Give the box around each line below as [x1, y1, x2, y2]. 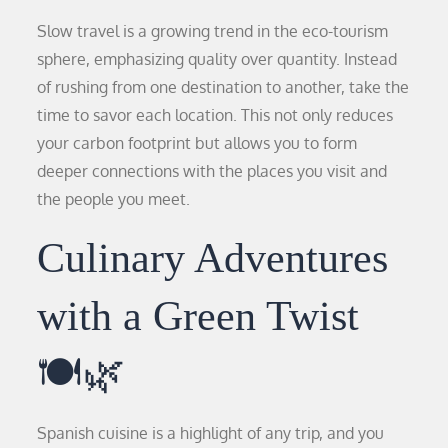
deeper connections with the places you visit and [37, 160, 388, 181]
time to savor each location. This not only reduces [37, 104, 394, 125]
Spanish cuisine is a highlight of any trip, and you [37, 422, 385, 443]
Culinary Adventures [37, 234, 389, 281]
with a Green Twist [37, 292, 360, 339]
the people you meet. [37, 188, 191, 209]
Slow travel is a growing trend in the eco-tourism [37, 20, 389, 41]
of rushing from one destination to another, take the [37, 76, 410, 97]
